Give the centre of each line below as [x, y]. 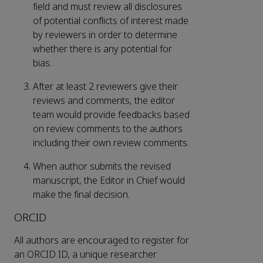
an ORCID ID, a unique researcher [85, 255]
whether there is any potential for [102, 49]
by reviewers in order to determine [105, 35]
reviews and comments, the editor [104, 101]
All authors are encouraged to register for [102, 241]
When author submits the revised [102, 167]
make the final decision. [81, 195]
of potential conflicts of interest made [111, 21]
